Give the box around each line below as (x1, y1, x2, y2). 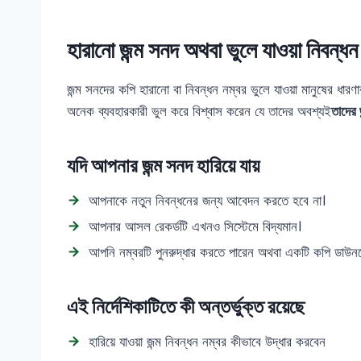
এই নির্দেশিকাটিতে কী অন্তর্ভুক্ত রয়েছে (67, 293, 305, 320)
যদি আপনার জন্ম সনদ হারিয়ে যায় (67, 152, 259, 179)
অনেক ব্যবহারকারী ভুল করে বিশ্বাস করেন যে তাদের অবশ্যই (67, 102, 331, 121)
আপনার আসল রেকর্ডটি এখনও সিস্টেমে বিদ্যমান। (89, 217, 301, 236)
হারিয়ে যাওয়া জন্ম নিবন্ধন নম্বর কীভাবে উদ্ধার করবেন (89, 332, 326, 351)
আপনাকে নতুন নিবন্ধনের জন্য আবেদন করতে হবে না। (89, 191, 326, 210)
